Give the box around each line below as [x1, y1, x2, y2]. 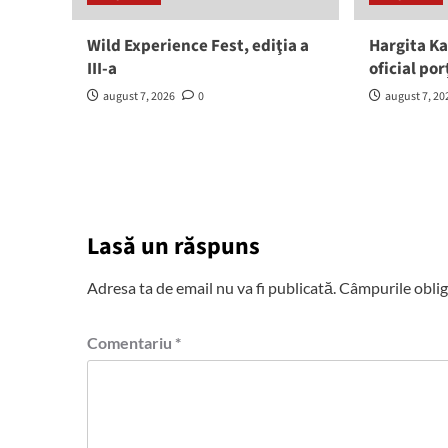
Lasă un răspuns [87, 229, 260, 264]
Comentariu [87, 333, 175, 352]
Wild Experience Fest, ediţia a [87, 34, 309, 58]
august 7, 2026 [103, 88, 175, 105]
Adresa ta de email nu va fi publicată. [87, 278, 336, 297]
